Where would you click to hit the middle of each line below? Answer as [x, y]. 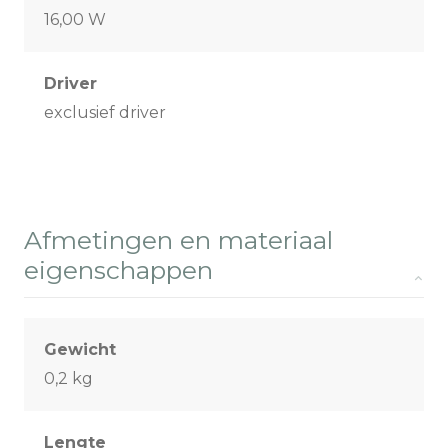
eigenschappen [118, 270]
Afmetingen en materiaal [178, 240]
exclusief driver [105, 113]
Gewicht [80, 350]
